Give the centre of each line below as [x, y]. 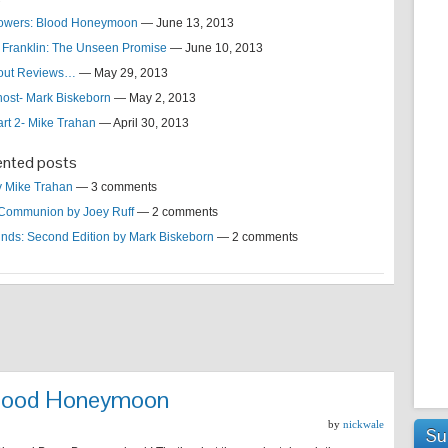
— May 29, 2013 [122, 73]
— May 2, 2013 [153, 98]
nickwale [363, 424]
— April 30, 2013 [142, 123]
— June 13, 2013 [186, 23]
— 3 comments [115, 187]
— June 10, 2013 [215, 48]
